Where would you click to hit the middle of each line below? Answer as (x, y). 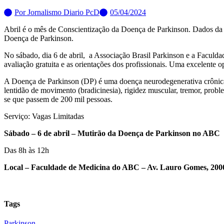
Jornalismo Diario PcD (63, 12)
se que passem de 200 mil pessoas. (58, 99)
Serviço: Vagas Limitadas (44, 116)
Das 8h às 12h (26, 150)
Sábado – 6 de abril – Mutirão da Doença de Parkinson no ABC (112, 133)
